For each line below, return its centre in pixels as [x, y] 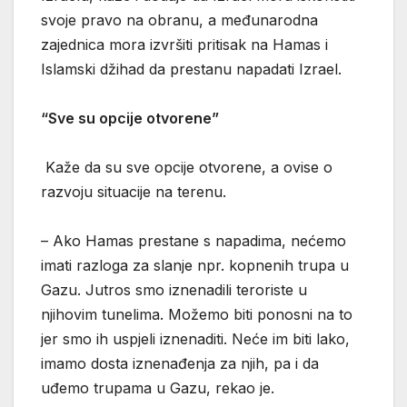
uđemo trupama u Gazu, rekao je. [160, 387]
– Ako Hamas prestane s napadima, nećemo [194, 240]
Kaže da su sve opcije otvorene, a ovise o [187, 167]
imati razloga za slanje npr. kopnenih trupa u [195, 265]
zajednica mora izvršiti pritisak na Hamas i [184, 44]
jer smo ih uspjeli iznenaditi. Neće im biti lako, [195, 338]
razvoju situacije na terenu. [136, 191]
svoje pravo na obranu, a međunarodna [179, 20]
